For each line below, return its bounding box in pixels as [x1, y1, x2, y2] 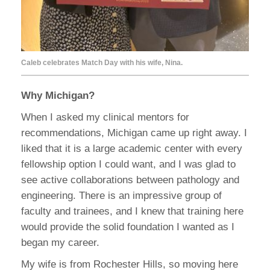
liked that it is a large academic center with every [21, 143, 242, 155]
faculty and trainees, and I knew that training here [21, 206, 243, 218]
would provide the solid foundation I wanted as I [21, 221, 234, 233]
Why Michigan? [21, 90, 95, 102]
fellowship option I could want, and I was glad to [21, 159, 236, 171]
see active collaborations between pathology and [21, 174, 239, 186]
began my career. [21, 237, 99, 249]
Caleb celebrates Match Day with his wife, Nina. [21, 58, 183, 67]
